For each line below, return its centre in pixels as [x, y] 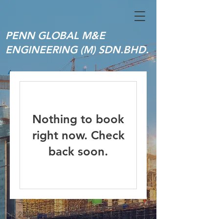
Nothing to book [78, 119]
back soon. [78, 151]
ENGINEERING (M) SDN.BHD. [77, 50]
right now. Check [78, 135]
